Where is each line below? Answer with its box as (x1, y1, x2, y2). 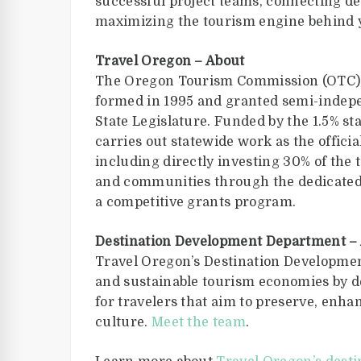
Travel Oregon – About (95, 54, 245, 68)
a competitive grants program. (95, 195, 297, 210)
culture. (95, 315, 151, 330)
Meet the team (151, 315, 247, 330)
